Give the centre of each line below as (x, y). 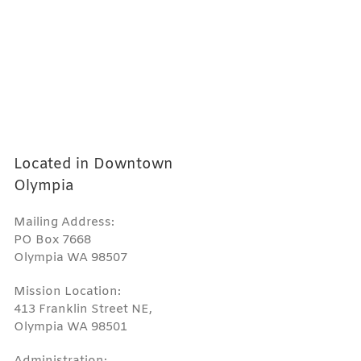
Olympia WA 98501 (71, 327)
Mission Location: (68, 291)
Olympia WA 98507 (71, 257)
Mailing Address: (64, 222)
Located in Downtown (94, 164)
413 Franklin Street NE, (83, 309)
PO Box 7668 (53, 240)
